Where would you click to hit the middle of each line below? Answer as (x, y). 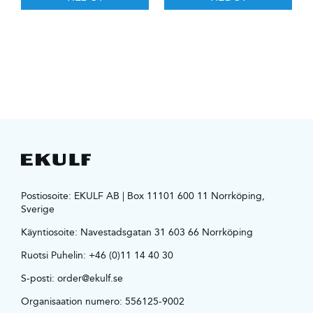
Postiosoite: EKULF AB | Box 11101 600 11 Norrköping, (143, 195)
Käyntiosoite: (50, 232)
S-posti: (39, 278)
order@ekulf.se (90, 278)
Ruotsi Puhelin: (54, 255)
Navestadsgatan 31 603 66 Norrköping (166, 232)
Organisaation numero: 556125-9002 (102, 301)
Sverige (37, 209)
